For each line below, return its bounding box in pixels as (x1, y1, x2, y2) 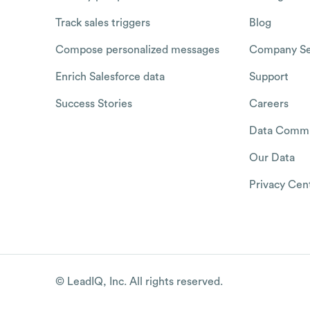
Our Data (248, 152, 295, 163)
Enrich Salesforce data (55, 71, 165, 82)
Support (248, 71, 289, 82)
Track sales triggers (55, 17, 150, 28)
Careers (248, 98, 289, 109)
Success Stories (55, 98, 132, 109)
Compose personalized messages (55, 44, 219, 55)
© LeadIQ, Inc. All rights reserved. (55, 276, 223, 288)
